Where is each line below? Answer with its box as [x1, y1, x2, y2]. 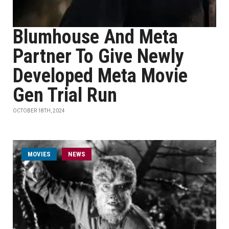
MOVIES [28, 150, 51, 158]
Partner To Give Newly [13, 45, 184, 67]
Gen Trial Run [13, 84, 117, 106]
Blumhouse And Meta [13, 26, 178, 48]
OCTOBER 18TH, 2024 [13, 108, 65, 113]
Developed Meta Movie [13, 64, 188, 87]
